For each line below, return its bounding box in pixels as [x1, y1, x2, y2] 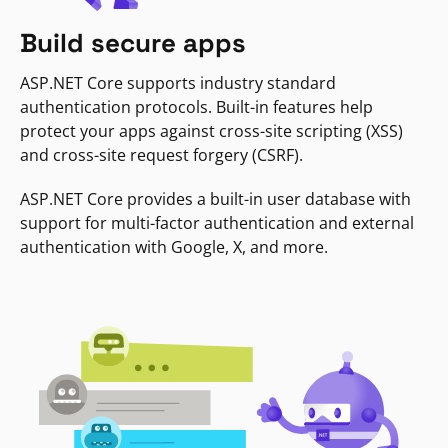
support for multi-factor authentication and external [20, 212, 414, 235]
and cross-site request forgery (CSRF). [20, 144, 303, 167]
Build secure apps [20, 26, 246, 61]
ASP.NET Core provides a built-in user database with [20, 188, 411, 211]
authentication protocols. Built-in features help [20, 96, 373, 119]
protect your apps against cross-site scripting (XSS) [20, 120, 403, 143]
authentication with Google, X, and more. [20, 236, 328, 259]
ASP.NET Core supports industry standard [20, 72, 336, 95]
